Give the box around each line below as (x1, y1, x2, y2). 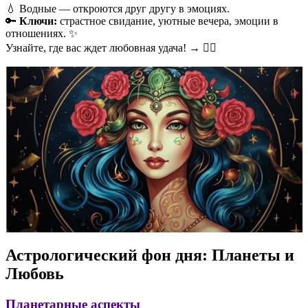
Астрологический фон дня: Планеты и (5, 246, 294, 265)
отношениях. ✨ (5, 27, 78, 39)
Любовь (5, 265, 64, 283)
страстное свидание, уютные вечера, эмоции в (57, 14, 278, 27)
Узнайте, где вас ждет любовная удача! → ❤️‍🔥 (5, 41, 217, 54)
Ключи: (19, 14, 57, 27)
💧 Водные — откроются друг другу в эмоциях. (5, 2, 230, 14)
